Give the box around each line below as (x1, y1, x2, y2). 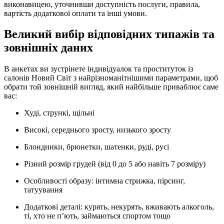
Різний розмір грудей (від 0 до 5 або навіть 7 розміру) (24, 159, 205, 168)
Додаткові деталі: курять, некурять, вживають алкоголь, (24, 202, 214, 211)
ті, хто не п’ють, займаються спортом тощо (24, 211, 170, 220)
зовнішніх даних (4, 41, 93, 54)
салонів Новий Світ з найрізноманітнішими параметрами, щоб (4, 73, 218, 82)
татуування (24, 185, 62, 194)
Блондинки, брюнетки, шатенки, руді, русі (24, 142, 169, 151)
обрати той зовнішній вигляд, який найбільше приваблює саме (4, 82, 218, 91)
